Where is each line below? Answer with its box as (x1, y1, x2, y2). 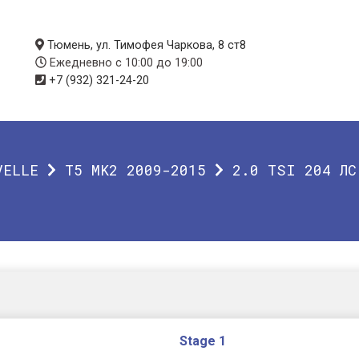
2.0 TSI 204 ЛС (232, 160, 357, 179)
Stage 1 (179, 333, 226, 349)
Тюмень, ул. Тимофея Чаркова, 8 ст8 (46, 38, 246, 52)
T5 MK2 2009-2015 (64, 160, 206, 179)
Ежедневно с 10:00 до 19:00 (46, 56, 204, 70)
